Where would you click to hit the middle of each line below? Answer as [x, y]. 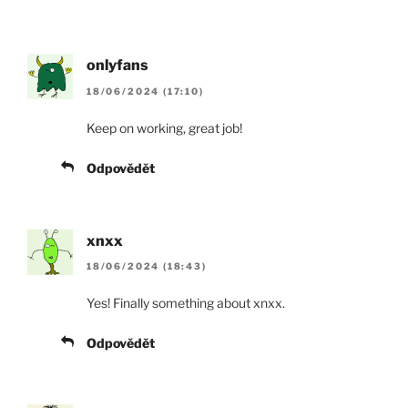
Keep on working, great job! [164, 127]
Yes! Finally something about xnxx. [186, 303]
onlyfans [117, 66]
